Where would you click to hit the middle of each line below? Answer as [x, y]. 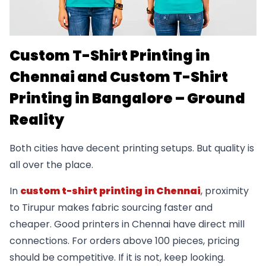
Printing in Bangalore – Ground [127, 99]
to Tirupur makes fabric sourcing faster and [111, 208]
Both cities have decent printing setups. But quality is [132, 148]
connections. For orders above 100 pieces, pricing [124, 241]
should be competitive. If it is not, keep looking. [117, 258]
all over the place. [51, 165]
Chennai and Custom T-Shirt [119, 77]
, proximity [225, 191]
